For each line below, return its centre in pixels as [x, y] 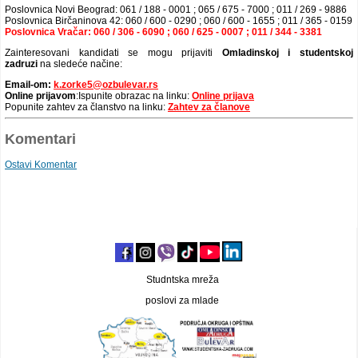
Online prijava [223, 95]
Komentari [40, 139]
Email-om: [29, 84]
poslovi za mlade [179, 301]
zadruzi [21, 64]
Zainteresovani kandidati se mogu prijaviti [113, 52]
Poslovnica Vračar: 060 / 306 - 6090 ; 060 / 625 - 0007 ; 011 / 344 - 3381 [163, 32]
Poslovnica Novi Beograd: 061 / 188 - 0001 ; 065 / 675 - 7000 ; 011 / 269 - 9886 [176, 9]
